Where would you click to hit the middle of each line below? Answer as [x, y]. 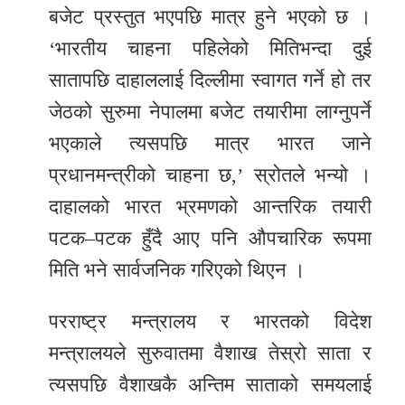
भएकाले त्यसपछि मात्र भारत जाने [210, 144]
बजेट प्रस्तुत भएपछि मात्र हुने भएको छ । [210, 17]
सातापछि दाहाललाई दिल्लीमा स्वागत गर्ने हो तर [210, 80]
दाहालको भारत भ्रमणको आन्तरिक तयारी [210, 207]
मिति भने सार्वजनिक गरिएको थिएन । [178, 270]
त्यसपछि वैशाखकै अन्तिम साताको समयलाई [210, 385]
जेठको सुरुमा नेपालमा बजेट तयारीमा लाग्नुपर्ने [210, 112]
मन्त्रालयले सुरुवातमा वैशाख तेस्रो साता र [210, 353]
